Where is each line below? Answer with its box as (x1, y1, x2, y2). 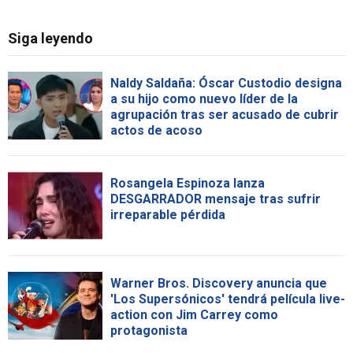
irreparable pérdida (110, 207, 225, 223)
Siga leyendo (8, 30, 93, 47)
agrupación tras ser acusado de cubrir (110, 107, 339, 123)
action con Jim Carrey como (110, 307, 278, 323)
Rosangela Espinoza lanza (110, 176, 265, 191)
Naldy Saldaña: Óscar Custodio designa (110, 76, 342, 91)
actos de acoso (110, 123, 203, 139)
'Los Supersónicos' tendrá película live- (110, 292, 345, 307)
